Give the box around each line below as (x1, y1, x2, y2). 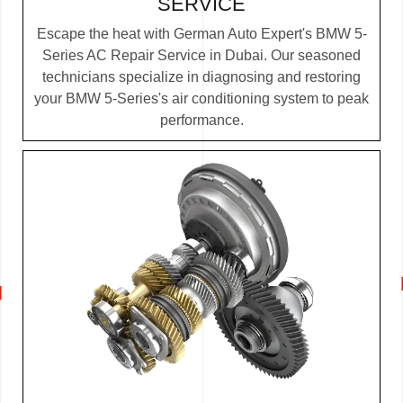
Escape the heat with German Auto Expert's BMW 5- (36, 26, 367, 42)
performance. (159, 112, 244, 129)
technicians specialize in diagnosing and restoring (42, 69, 361, 85)
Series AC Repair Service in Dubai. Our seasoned (42, 48, 361, 64)
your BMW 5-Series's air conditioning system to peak (34, 91, 369, 107)
